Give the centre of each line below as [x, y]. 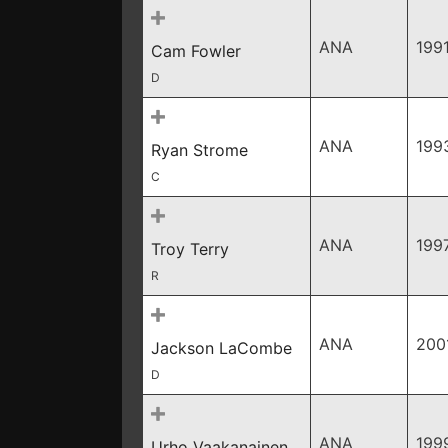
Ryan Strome [199, 150]
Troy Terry [190, 249]
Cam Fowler [196, 51]
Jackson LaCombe [221, 348]
